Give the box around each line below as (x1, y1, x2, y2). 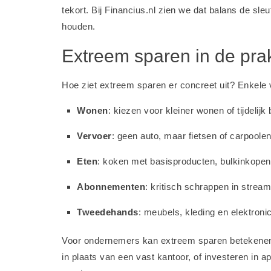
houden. (62, 21, 96, 31)
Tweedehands (77, 207, 139, 217)
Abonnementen (77, 181, 145, 192)
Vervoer (77, 131, 112, 141)
